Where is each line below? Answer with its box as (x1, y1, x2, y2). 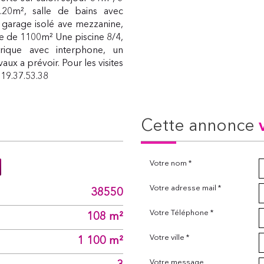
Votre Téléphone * (150, 209, 213, 217)
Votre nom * (150, 160, 192, 167)
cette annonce (153, 118, 259, 135)
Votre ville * (150, 234, 189, 242)
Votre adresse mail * (150, 184, 221, 192)
